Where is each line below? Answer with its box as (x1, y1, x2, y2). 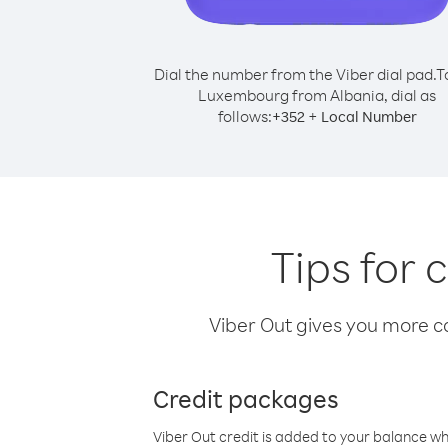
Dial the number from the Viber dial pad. (153, 64, 436, 84)
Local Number (320, 107, 417, 126)
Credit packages (153, 382, 339, 414)
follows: (217, 106, 272, 126)
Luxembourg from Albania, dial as (198, 85, 436, 105)
